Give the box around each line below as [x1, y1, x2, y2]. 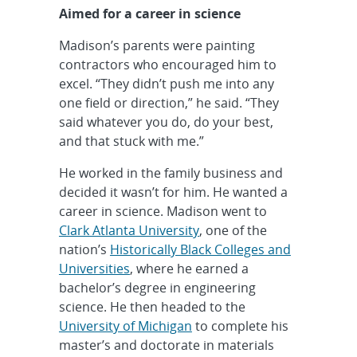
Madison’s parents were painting [58, 36, 255, 54]
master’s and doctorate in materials [58, 335, 274, 354]
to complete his [191, 316, 288, 335]
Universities [58, 259, 130, 277]
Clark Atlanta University [58, 221, 199, 239]
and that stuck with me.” [58, 131, 204, 150]
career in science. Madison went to [58, 202, 267, 220]
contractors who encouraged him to [58, 55, 277, 73]
